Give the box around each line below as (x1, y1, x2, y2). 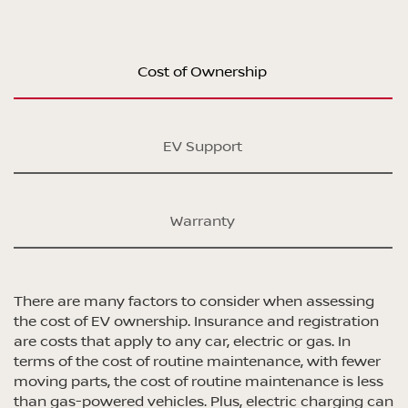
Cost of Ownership (138, 61, 267, 82)
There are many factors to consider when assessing (14, 291, 374, 311)
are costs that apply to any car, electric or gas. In (14, 331, 351, 352)
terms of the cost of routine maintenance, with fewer (14, 351, 381, 372)
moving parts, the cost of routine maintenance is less (14, 371, 383, 392)
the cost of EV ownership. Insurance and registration (14, 311, 379, 331)
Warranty (169, 210, 235, 231)
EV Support (162, 136, 242, 157)
